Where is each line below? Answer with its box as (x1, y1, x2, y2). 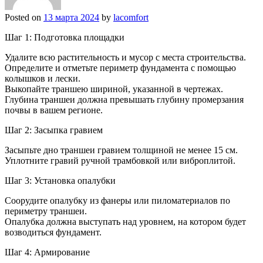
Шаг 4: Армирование (5, 247, 90, 257)
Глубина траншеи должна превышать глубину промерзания (5, 94, 244, 104)
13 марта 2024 (43, 12, 99, 22)
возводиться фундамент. (5, 227, 102, 237)
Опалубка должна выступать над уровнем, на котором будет (5, 216, 246, 227)
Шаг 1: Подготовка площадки (5, 32, 124, 42)
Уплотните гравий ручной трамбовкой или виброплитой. (5, 155, 235, 166)
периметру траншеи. (5, 205, 87, 216)
